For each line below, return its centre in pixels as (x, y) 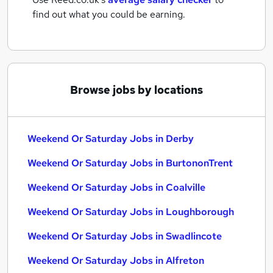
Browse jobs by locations (136, 90)
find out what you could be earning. (109, 14)
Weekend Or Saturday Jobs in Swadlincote (125, 236)
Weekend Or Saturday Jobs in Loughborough (131, 212)
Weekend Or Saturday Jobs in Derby (111, 139)
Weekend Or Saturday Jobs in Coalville (116, 187)
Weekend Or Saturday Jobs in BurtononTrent (130, 163)
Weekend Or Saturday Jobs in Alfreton (116, 261)
